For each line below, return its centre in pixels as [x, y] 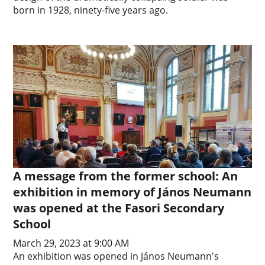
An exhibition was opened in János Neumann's [116, 256]
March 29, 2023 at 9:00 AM [71, 243]
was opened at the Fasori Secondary [119, 208]
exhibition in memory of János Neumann [132, 192]
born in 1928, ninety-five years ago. [91, 10]
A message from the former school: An [126, 176]
